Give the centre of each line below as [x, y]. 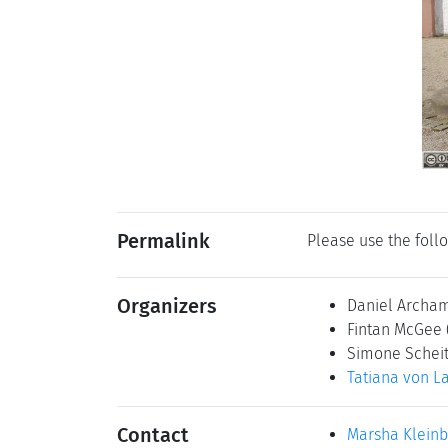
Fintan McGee [396, 329]
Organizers [167, 306]
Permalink [163, 241]
